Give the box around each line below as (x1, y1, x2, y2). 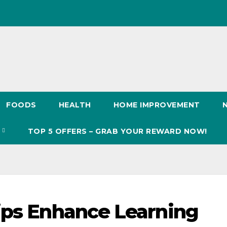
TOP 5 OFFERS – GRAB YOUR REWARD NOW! (27, 127, 207, 136)
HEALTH (58, 100, 91, 109)
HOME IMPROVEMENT (113, 100, 200, 109)
